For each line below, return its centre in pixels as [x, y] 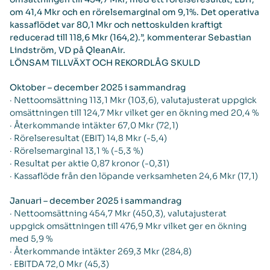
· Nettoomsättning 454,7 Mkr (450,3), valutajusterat [118, 213]
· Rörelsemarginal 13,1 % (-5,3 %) [77, 151]
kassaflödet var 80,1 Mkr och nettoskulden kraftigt [116, 25]
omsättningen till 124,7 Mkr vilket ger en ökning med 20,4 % [134, 113]
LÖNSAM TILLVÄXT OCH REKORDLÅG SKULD [105, 63]
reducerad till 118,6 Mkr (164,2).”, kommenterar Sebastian [130, 37]
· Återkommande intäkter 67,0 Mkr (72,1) [94, 125]
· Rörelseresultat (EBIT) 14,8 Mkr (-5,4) [88, 138]
